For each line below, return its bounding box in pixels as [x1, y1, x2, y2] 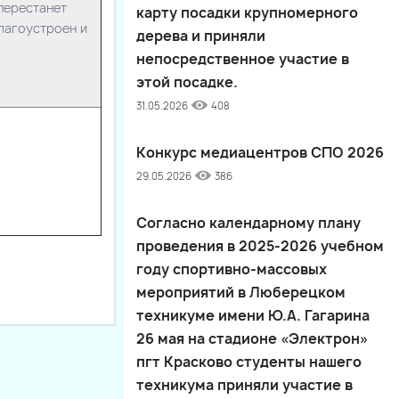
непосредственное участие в [136, 49, 349, 69]
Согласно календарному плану [136, 213, 361, 232]
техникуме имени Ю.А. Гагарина [136, 305, 370, 325]
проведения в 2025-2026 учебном [136, 236, 384, 256]
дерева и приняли [136, 26, 265, 45]
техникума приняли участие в [136, 375, 353, 395]
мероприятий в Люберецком [136, 282, 346, 302]
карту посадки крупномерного [136, 3, 358, 22]
